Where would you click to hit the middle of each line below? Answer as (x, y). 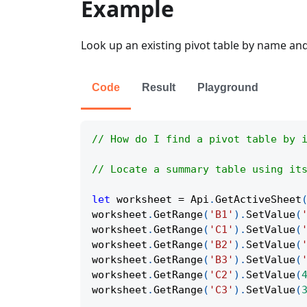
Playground (228, 88)
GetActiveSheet (258, 200)
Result (159, 88)
